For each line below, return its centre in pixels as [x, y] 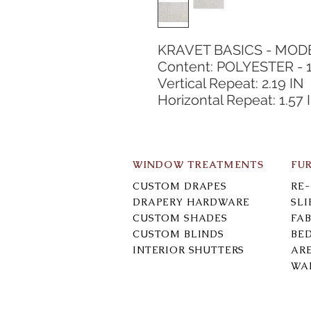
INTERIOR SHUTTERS [189, 250]
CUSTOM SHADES [180, 218]
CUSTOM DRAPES [180, 186]
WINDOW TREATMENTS [199, 165]
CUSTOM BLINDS [178, 234]
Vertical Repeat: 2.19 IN [230, 83]
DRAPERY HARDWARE [191, 202]
